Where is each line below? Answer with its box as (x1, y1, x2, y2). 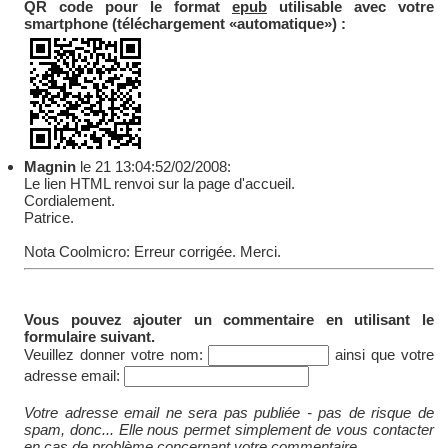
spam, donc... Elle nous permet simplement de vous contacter (24, 421, 434, 439)
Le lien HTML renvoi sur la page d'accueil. (24, 175, 296, 193)
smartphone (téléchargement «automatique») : (24, 15, 347, 33)
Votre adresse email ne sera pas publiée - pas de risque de (24, 404, 434, 422)
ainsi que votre (329, 346, 434, 364)
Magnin (24, 158, 77, 176)
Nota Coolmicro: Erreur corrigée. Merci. (24, 243, 282, 261)
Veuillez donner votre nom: (24, 346, 209, 364)
